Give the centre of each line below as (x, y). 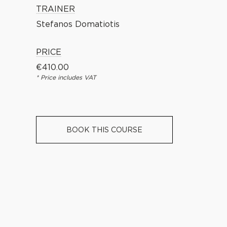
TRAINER (55, 9)
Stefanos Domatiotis (78, 25)
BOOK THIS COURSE (104, 130)
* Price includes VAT (66, 78)
